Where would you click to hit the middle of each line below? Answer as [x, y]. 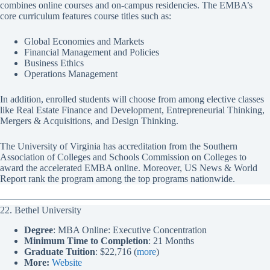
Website [67, 262]
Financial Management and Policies [92, 52]
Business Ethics [54, 63]
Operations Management [71, 74]
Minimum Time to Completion [86, 240]
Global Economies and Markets [84, 41]
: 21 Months [171, 240]
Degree [39, 230]
